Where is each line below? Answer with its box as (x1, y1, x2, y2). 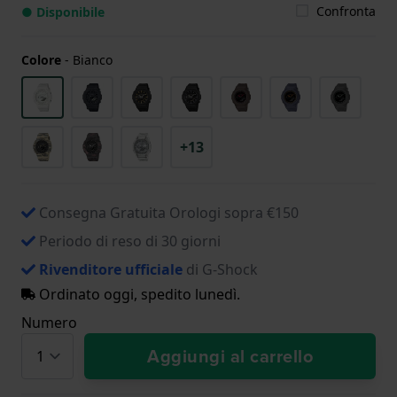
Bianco (73, 51, 113, 68)
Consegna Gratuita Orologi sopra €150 (39, 202, 299, 222)
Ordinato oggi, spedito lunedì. (35, 284, 240, 304)
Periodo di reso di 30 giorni (39, 230, 221, 251)
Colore (21, 51, 61, 68)
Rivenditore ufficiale (39, 259, 183, 279)
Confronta (316, 2, 376, 19)
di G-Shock (183, 259, 258, 279)
